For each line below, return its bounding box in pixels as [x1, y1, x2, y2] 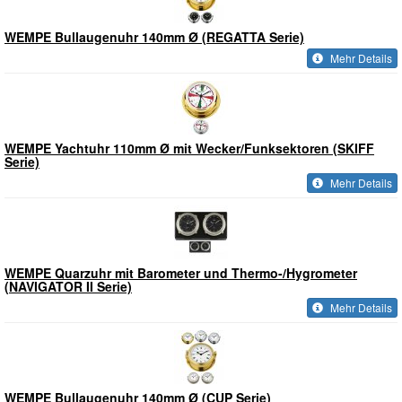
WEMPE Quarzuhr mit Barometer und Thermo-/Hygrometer [4, 264, 357, 282]
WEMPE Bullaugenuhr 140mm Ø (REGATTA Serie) [4, 28, 304, 46]
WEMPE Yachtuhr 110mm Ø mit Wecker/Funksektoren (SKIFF [4, 139, 374, 157]
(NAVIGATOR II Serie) [4, 277, 132, 295]
